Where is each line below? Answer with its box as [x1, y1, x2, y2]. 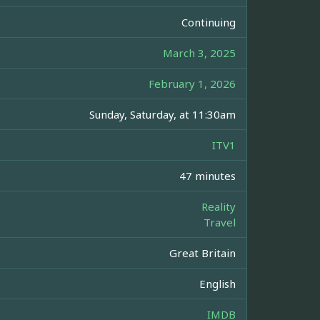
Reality [201, 199, 236, 214]
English [199, 276, 236, 291]
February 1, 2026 [149, 76, 236, 91]
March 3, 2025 [163, 46, 236, 61]
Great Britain [169, 246, 236, 261]
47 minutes [179, 169, 236, 184]
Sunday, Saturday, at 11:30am [89, 107, 236, 122]
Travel [204, 215, 236, 230]
